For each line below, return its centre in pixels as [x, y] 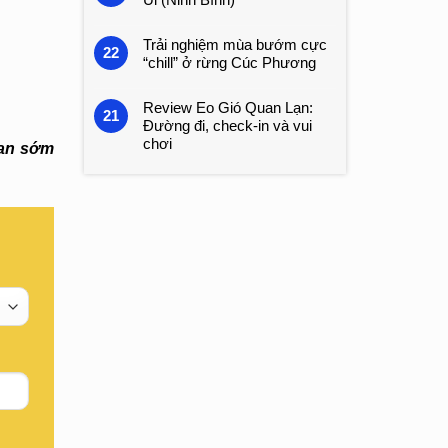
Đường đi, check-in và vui [227, 125]
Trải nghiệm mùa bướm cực [234, 44]
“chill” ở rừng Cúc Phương [229, 62]
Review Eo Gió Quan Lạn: [227, 107]
